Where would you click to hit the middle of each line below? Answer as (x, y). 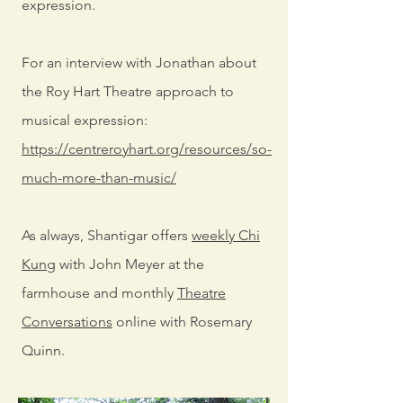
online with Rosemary (182, 322)
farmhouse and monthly (99, 293)
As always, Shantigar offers (107, 235)
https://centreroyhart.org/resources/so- (147, 149)
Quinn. (43, 350)
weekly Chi (226, 235)
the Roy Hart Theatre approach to (128, 91)
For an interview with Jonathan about (139, 63)
